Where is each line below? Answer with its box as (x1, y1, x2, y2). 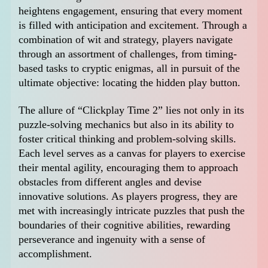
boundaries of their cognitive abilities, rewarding (19, 218, 231, 231)
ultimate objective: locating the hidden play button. (19, 77, 241, 89)
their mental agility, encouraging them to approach (19, 161, 239, 173)
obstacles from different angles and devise (19, 175, 202, 188)
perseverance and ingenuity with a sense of (19, 233, 206, 245)
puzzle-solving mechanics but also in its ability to (19, 118, 234, 130)
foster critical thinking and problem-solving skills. (19, 132, 237, 145)
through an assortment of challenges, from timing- (19, 48, 237, 60)
